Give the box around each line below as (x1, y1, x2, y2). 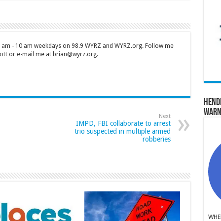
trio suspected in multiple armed (74, 127, 171, 135)
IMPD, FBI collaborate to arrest (75, 119, 171, 127)
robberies (142, 135, 171, 143)
